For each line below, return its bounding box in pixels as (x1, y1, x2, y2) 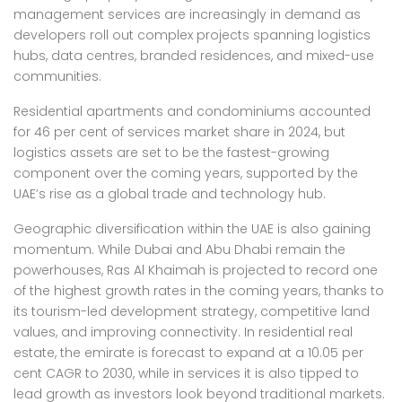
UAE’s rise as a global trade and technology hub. (13, 185, 326, 203)
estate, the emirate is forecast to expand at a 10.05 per (13, 344, 363, 362)
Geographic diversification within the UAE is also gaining (13, 220, 371, 238)
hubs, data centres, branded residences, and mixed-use (13, 47, 374, 65)
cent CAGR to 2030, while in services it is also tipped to (13, 364, 359, 382)
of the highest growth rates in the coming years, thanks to (13, 282, 384, 300)
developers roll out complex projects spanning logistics (13, 26, 371, 44)
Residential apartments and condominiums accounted (13, 102, 371, 120)
